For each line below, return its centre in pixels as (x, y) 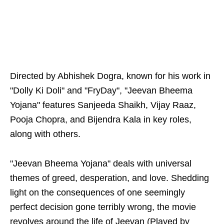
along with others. (45, 134)
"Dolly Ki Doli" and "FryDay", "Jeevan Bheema (101, 90)
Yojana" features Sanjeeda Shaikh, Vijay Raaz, (103, 105)
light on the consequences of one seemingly (97, 192)
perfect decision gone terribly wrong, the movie (103, 207)
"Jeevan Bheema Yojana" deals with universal (101, 163)
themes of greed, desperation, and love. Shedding (109, 178)
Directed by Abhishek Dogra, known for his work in (110, 76)
